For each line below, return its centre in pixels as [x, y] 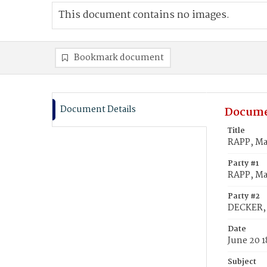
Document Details [98, 110]
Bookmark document [119, 58]
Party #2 [244, 196]
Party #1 [243, 164]
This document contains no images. [144, 15]
